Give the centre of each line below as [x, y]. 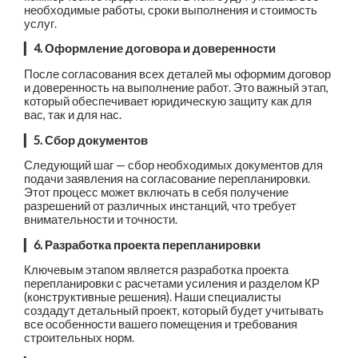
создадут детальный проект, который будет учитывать [174, 311]
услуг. [41, 23]
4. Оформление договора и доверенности [155, 49]
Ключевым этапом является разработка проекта [157, 270]
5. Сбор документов [91, 140]
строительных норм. [80, 338]
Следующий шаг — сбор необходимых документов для [174, 165]
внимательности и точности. [101, 220]
